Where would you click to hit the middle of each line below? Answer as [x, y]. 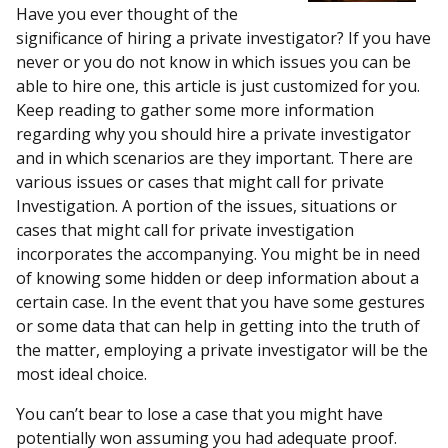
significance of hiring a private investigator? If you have [223, 38]
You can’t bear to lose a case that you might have [199, 414]
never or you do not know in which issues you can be [213, 62]
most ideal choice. [81, 374]
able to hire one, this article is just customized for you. [218, 86]
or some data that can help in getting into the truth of [218, 326]
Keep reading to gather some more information [195, 110]
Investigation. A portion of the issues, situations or [206, 206]
